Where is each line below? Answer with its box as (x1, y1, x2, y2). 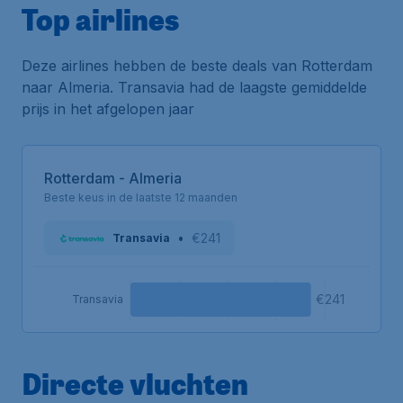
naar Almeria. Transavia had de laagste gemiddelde (22, 78, 367, 96)
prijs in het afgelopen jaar (22, 100, 194, 118)
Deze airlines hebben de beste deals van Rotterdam (22, 57, 372, 75)
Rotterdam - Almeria (44, 169, 182, 187)
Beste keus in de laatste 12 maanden (44, 191, 237, 204)
